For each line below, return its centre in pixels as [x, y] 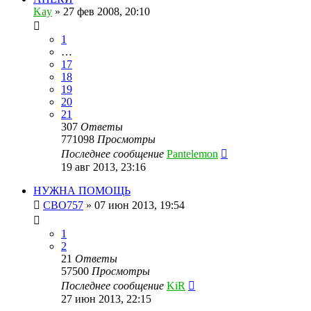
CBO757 [63, 205]
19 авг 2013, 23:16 [103, 167]
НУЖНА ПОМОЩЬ [82, 190]
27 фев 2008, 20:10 [107, 11]
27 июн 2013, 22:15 [106, 299]
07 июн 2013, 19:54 [140, 205]
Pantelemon [192, 153]
